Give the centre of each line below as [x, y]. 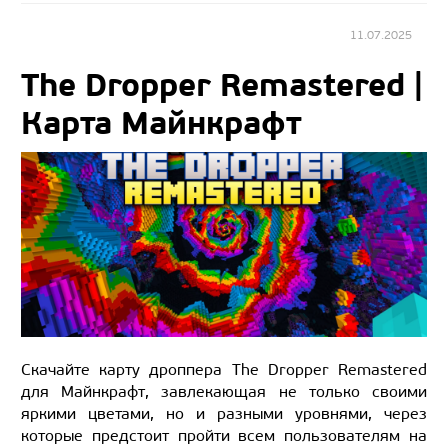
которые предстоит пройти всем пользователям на [224, 435]
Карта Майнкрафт [161, 123]
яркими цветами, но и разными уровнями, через [224, 413]
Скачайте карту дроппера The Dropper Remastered [224, 369]
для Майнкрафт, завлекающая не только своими [224, 391]
